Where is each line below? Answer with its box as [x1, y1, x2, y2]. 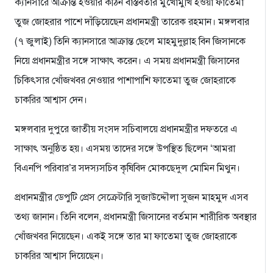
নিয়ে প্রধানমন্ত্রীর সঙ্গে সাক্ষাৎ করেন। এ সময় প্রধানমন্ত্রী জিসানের [15, 54, 239, 67]
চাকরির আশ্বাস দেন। [15, 93, 87, 106]
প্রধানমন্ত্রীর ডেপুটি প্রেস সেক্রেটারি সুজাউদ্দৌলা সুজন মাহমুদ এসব [15, 191, 248, 204]
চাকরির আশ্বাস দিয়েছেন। [15, 249, 104, 262]
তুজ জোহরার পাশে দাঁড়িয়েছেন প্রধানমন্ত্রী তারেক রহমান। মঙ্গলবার [15, 15, 249, 28]
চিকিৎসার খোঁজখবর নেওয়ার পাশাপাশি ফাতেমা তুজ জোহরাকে [15, 74, 236, 87]
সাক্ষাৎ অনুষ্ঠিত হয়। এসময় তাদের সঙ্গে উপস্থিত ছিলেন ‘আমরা [15, 142, 235, 155]
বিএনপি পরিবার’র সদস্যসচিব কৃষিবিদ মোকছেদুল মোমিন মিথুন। [15, 161, 240, 174]
